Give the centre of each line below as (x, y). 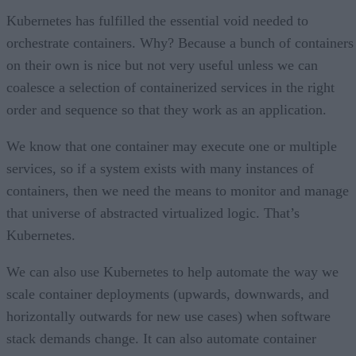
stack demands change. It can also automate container (161, 338)
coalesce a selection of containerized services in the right (170, 87)
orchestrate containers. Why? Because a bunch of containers (180, 43)
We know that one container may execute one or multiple (172, 146)
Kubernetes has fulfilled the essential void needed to (157, 20)
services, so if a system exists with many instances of (160, 168)
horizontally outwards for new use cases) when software (168, 316)
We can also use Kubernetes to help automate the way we (172, 271)
